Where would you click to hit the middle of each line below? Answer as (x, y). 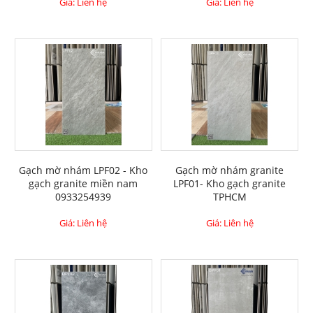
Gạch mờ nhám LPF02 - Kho (83, 170)
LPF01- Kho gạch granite (230, 184)
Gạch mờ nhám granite (230, 170)
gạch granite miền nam (83, 184)
